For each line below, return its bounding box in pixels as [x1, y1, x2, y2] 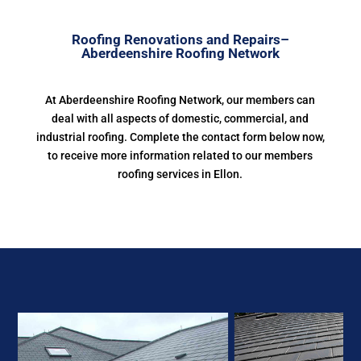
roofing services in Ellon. [118, 168, 243, 180]
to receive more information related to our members [48, 149, 313, 162]
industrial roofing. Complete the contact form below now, [35, 131, 325, 143]
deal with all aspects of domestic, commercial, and [52, 112, 309, 125]
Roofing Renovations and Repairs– [71, 31, 289, 48]
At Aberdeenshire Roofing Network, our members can [45, 93, 316, 106]
